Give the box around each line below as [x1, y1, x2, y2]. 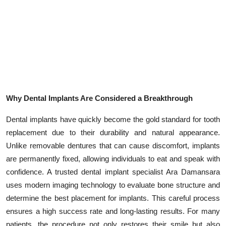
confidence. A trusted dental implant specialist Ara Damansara [6, 167, 220, 176]
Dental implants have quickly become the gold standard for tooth [6, 115, 220, 124]
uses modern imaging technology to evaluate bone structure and [6, 180, 220, 189]
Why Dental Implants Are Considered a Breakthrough [6, 93, 193, 102]
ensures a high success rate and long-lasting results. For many [6, 206, 220, 215]
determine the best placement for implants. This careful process [6, 193, 220, 202]
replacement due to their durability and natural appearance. [6, 128, 220, 137]
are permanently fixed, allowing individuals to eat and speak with [6, 154, 220, 163]
